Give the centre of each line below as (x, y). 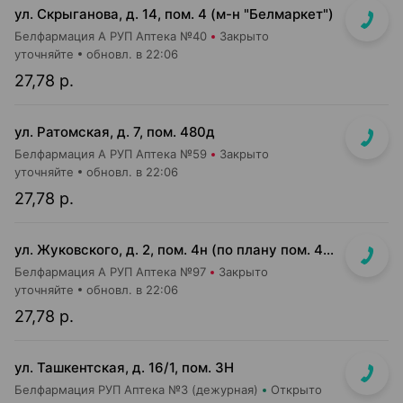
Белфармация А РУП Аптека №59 (111, 154)
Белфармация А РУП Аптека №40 (111, 36)
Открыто (296, 390)
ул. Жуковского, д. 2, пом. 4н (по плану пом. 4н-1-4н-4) (328, 250)
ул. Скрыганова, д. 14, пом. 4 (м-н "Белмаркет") (174, 14)
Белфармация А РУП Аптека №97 (110, 272)
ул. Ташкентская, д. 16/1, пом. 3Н (124, 367)
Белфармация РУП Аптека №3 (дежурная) (136, 390)
